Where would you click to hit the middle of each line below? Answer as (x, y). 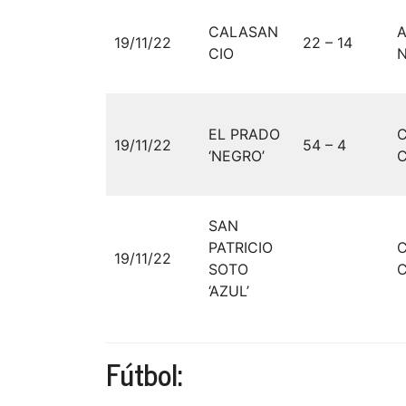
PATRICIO (241, 248)
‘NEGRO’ (237, 156)
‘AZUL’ (229, 291)
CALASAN (243, 32)
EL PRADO (244, 135)
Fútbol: (144, 374)
